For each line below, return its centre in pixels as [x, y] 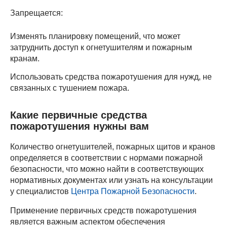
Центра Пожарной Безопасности [133, 192]
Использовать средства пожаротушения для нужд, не [111, 77]
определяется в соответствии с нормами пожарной [106, 158]
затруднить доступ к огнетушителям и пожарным [101, 48]
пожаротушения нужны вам [80, 126]
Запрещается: [36, 13]
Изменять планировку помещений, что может [95, 36]
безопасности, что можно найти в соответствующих [107, 169]
